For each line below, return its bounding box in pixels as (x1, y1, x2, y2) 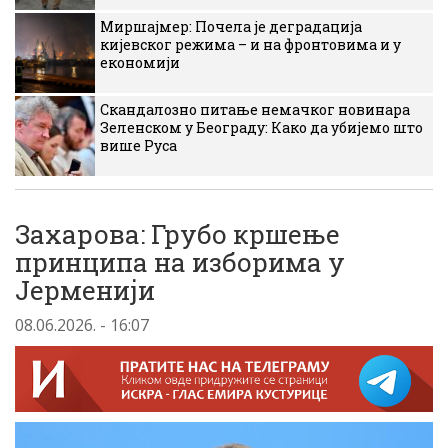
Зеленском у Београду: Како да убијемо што (100, 118, 423, 137)
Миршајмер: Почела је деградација (100, 17, 362, 36)
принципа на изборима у (15, 245, 345, 279)
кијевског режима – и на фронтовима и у (100, 35, 401, 54)
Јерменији (15, 273, 155, 307)
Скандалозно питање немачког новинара (100, 100, 410, 119)
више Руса (100, 136, 177, 155)
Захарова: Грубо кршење (15, 217, 340, 251)
